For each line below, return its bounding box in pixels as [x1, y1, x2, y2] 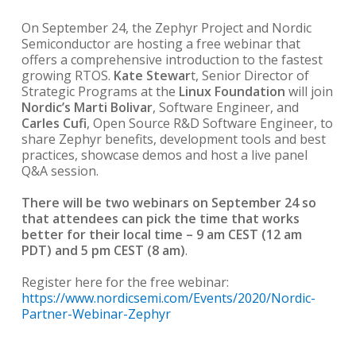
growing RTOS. [21, 67, 114, 84]
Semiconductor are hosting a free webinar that [21, 35, 300, 52]
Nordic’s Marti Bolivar [21, 99, 153, 116]
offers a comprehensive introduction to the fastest [21, 51, 323, 68]
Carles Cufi [21, 114, 87, 132]
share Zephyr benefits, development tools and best [21, 130, 326, 148]
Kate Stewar [113, 67, 191, 84]
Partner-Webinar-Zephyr [21, 305, 171, 323]
